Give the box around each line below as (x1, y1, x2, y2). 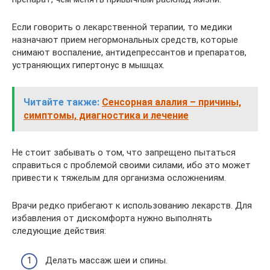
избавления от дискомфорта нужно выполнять (12, 213, 212, 224)
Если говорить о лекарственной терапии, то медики (12, 22, 232, 33)
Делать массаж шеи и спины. (45, 254, 168, 266)
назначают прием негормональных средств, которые (12, 34, 238, 45)
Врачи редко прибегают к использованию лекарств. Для (12, 200, 252, 211)
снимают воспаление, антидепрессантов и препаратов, (12, 47, 246, 58)
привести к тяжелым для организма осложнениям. (12, 172, 226, 183)
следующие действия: (12, 225, 106, 236)
